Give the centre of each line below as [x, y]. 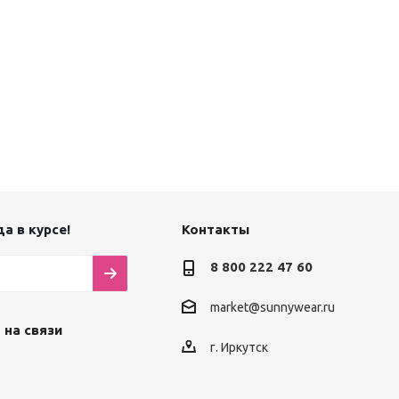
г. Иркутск [239, 347]
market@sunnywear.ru [272, 308]
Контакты [215, 230]
